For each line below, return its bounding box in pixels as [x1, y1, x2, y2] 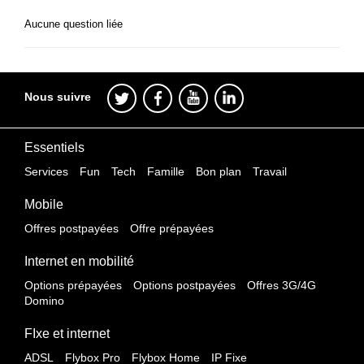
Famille [147, 165, 184, 178]
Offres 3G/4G [247, 279, 316, 292]
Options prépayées [24, 279, 122, 292]
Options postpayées [133, 279, 236, 292]
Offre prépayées [130, 222, 214, 235]
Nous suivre [24, 90, 91, 103]
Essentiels [24, 141, 84, 154]
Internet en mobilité [24, 254, 134, 268]
